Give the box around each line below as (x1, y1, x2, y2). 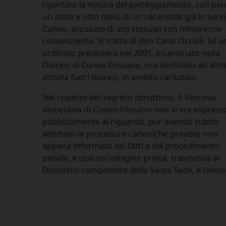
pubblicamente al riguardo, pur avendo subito (42, 116, 218, 127)
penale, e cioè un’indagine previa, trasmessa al (42, 152, 219, 163)
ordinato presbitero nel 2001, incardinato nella (42, 47, 220, 59)
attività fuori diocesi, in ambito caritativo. (42, 71, 198, 83)
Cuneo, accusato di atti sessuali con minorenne (42, 23, 222, 34)
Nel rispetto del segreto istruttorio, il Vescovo (42, 91, 216, 103)
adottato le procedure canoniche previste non (42, 128, 218, 139)
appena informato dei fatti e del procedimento (42, 140, 220, 151)
